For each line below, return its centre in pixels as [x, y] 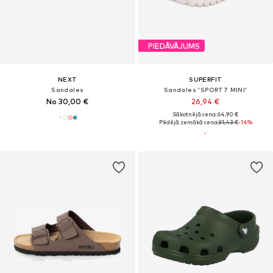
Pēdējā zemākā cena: [188, 122]
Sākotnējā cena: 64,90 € [206, 115]
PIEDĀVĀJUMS [174, 46]
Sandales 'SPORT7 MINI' [205, 90]
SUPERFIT [206, 80]
